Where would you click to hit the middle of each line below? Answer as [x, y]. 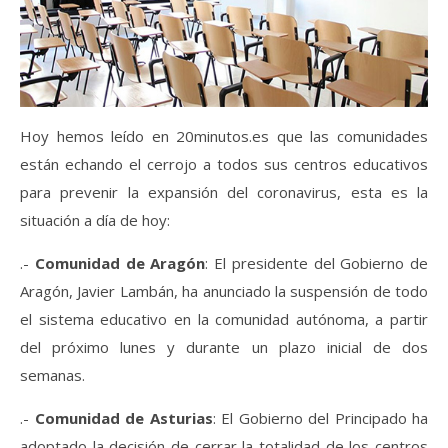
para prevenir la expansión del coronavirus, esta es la [224, 191]
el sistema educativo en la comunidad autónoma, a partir [224, 318]
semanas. [52, 374]
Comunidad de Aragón [120, 262]
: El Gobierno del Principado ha [320, 417]
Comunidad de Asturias [123, 417]
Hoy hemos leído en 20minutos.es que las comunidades [224, 135]
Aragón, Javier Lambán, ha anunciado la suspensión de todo [224, 290]
